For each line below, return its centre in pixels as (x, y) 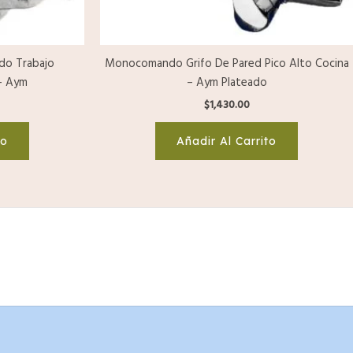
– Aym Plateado (227, 83)
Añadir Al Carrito (227, 141)
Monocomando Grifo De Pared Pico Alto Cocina (227, 64)
